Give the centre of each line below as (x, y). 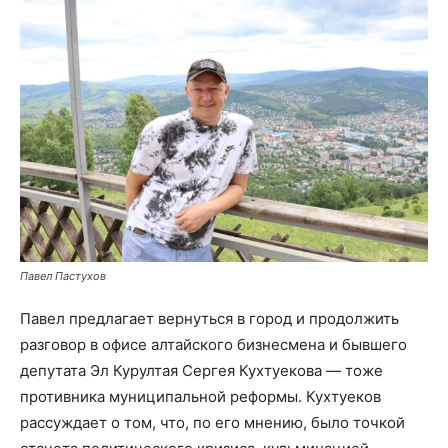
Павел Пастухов (63, 276)
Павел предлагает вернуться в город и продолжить (209, 319)
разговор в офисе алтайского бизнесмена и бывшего (213, 345)
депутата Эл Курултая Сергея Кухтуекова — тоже (201, 371)
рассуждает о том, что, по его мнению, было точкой (212, 423)
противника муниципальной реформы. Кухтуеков (200, 397)
